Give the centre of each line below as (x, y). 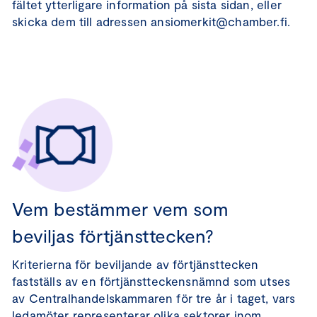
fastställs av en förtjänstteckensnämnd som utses (151, 281)
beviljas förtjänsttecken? (113, 235)
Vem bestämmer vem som (120, 208)
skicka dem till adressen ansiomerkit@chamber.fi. (151, 21)
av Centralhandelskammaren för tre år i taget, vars (154, 298)
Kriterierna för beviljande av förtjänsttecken (136, 264)
